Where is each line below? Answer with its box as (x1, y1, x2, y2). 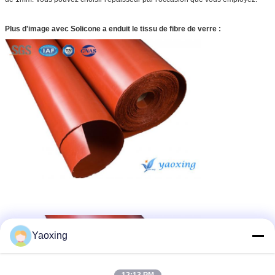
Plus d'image (5, 24, 52, 33)
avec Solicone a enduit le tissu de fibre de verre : (52, 24, 221, 33)
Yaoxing (32, 230, 68, 241)
